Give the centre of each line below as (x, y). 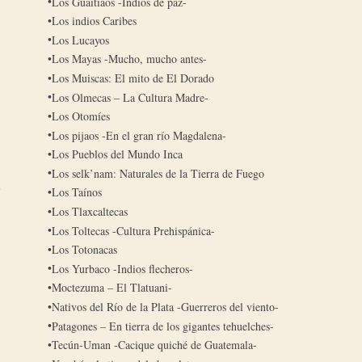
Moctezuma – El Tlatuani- (112, 288)
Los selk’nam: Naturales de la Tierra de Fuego (158, 173)
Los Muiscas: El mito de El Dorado (133, 78)
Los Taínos (77, 192)
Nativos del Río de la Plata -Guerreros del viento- (166, 307)
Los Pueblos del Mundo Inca (118, 154)
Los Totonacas (85, 250)
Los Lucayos (81, 40)
